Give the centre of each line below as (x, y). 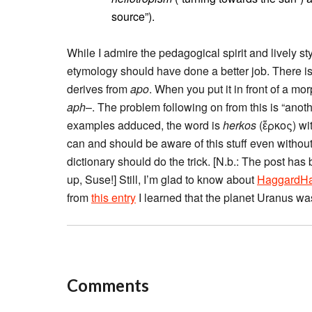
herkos (240, 125)
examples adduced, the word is (145, 125)
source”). (133, 16)
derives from (99, 89)
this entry (114, 197)
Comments (108, 285)
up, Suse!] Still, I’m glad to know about (162, 179)
